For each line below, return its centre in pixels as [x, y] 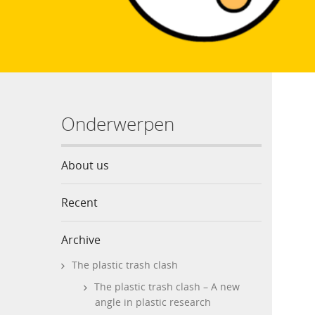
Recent [79, 202]
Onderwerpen [118, 124]
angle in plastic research [153, 302]
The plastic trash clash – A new [167, 287]
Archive [81, 240]
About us [85, 165]
